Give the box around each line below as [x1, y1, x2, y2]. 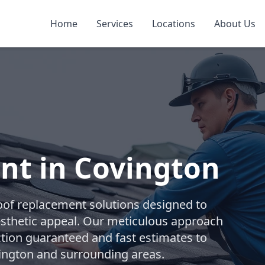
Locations [152, 17, 195, 30]
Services [96, 17, 133, 30]
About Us [214, 17, 256, 30]
